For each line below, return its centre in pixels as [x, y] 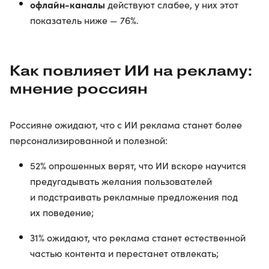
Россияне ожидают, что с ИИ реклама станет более [126, 125]
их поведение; [62, 213]
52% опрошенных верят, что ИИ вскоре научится [138, 166]
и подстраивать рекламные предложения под [134, 197]
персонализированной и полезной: [89, 141]
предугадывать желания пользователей [121, 181]
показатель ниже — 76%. [84, 20]
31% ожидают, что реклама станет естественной [138, 238]
